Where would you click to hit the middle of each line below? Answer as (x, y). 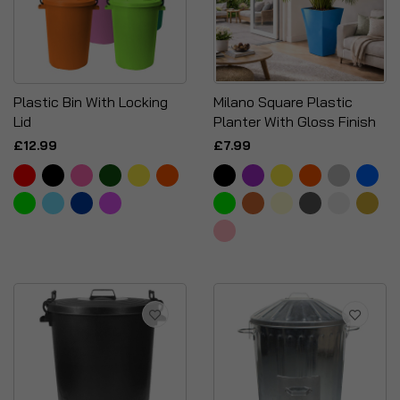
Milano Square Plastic (283, 102)
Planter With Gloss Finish (295, 121)
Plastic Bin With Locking (91, 102)
